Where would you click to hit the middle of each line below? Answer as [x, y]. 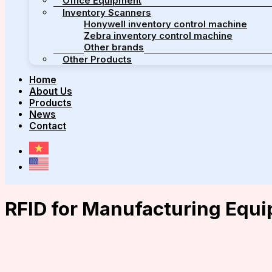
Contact [48, 126]
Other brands [114, 47]
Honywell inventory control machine [165, 24]
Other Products [97, 59]
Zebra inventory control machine [158, 36]
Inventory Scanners [107, 12]
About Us [51, 92]
